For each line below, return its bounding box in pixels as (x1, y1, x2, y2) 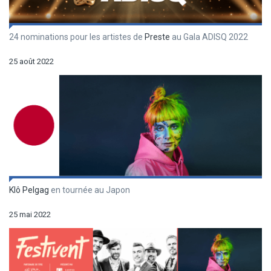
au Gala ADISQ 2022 (170, 31, 248, 42)
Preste (145, 31, 170, 42)
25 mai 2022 (9, 210, 51, 220)
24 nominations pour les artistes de (9, 31, 145, 42)
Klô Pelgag (9, 185, 49, 195)
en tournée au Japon (49, 185, 130, 195)
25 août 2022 (9, 56, 54, 66)
